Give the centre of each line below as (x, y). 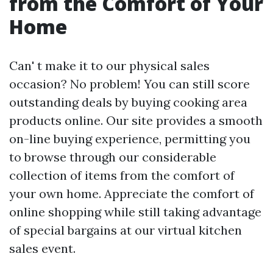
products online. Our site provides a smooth (136, 120)
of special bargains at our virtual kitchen (126, 230)
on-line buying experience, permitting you (130, 138)
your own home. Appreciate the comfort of (132, 193)
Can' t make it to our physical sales (109, 65)
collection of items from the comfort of (122, 175)
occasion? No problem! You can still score (129, 83)
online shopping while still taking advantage (135, 211)
